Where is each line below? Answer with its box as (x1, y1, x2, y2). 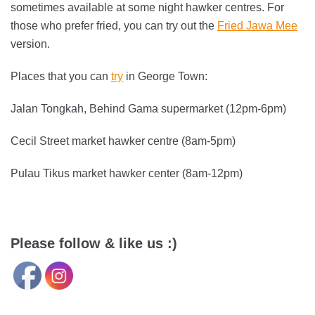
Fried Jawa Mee (217, 19, 297, 32)
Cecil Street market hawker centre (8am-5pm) (11, 134, 236, 147)
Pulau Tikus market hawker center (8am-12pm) (11, 167, 243, 179)
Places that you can (11, 70, 111, 82)
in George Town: (123, 70, 207, 82)
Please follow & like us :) (11, 235, 177, 251)
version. (11, 37, 50, 50)
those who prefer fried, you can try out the (11, 19, 217, 32)
